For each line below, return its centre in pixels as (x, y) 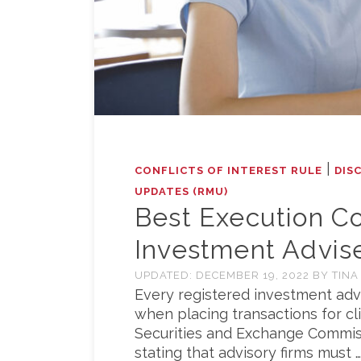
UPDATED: (165, 276)
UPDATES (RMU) (181, 192)
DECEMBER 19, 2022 (254, 276)
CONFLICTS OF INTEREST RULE (228, 171)
